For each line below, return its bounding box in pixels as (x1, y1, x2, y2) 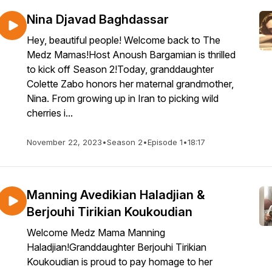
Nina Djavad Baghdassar (27, 12, 169, 27)
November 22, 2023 (27, 137, 102, 147)
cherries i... (27, 107, 73, 119)
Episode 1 (148, 137, 183, 147)
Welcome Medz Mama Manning (27, 226, 165, 239)
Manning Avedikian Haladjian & (27, 188, 205, 202)
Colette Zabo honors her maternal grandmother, (27, 78, 234, 90)
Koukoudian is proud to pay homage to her (27, 256, 212, 268)
